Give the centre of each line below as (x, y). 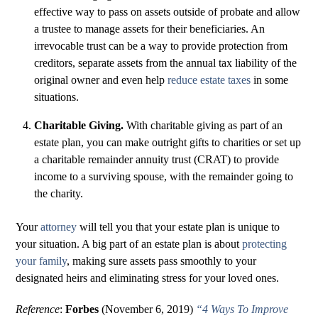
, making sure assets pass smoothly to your (162, 261)
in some (269, 80)
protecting (265, 243)
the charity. (59, 194)
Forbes (84, 309)
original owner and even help (101, 80)
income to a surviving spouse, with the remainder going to (164, 177)
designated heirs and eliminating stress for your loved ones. (148, 278)
